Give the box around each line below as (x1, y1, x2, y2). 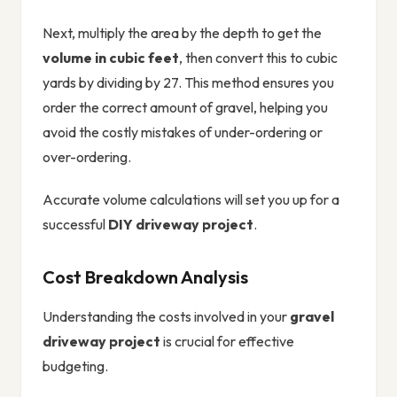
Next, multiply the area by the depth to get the (43, 24, 322, 43)
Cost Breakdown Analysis (43, 266, 248, 289)
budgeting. (43, 357, 108, 376)
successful (43, 215, 108, 234)
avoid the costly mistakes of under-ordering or (43, 123, 323, 142)
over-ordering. (43, 148, 131, 167)
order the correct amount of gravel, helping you (43, 98, 328, 117)
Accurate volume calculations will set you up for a (43, 191, 339, 209)
